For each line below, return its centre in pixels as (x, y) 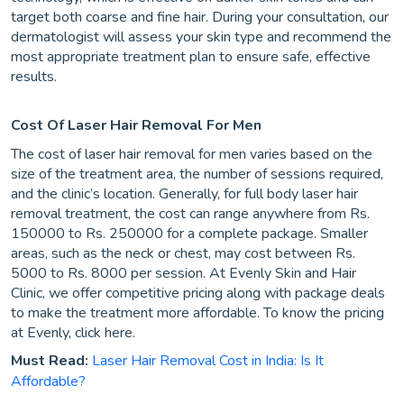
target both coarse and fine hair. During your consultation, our (200, 18)
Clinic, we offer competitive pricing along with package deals (198, 294)
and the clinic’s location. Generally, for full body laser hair (184, 194)
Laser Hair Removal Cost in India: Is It (208, 361)
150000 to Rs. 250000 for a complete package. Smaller (189, 234)
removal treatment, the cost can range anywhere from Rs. (190, 214)
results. (34, 77)
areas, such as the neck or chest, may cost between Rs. (183, 254)
